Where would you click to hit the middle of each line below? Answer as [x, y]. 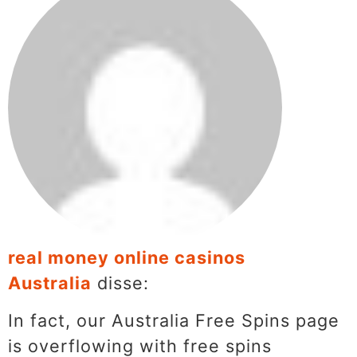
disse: [123, 283]
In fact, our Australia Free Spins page [174, 320]
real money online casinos [127, 258]
